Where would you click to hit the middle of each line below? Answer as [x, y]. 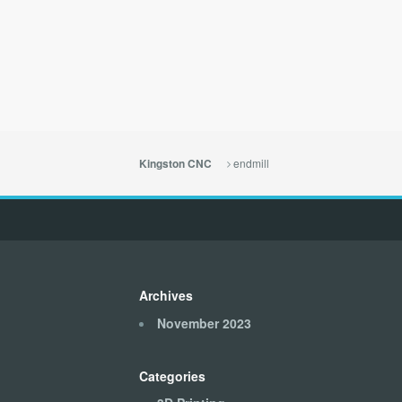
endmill [251, 163]
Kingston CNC [175, 164]
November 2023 [204, 323]
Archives [166, 296]
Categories [172, 376]
